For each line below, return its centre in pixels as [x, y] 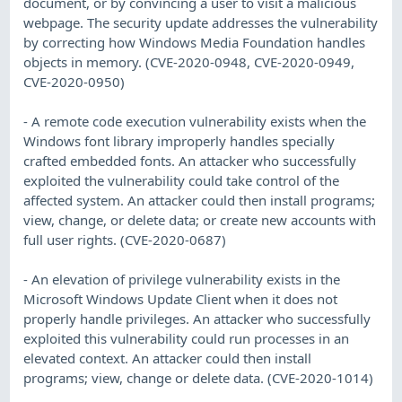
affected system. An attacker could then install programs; [200, 200]
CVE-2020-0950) [74, 81]
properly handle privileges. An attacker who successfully [197, 318]
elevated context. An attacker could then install [168, 358]
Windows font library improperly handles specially [179, 140]
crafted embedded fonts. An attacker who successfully [190, 160]
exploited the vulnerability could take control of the [182, 180]
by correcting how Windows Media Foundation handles [195, 42]
